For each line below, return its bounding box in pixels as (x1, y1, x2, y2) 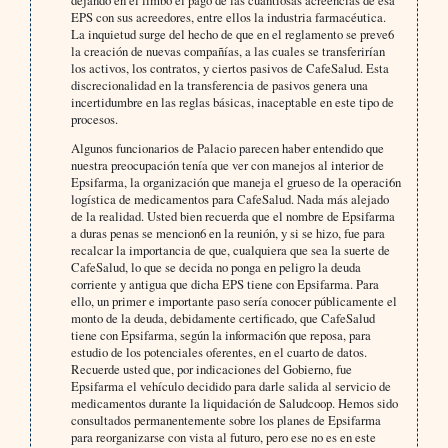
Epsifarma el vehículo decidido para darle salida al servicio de (71, 377, 392, 396)
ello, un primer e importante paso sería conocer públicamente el (71, 292, 398, 311)
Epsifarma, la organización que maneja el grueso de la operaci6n (71, 173, 402, 192)
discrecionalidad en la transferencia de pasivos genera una (71, 76, 369, 95)
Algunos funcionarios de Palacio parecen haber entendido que (71, 139, 385, 158)
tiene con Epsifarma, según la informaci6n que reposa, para (71, 326, 372, 345)
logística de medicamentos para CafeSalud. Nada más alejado (71, 190, 390, 209)
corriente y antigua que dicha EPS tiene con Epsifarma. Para (71, 275, 380, 294)
